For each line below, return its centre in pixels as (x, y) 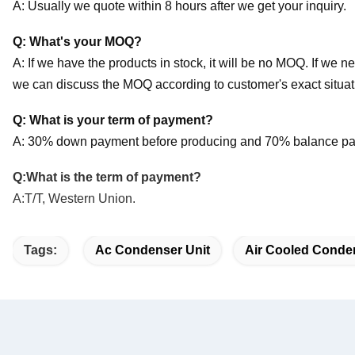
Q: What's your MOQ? (77, 41)
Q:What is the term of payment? (107, 177)
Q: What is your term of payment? (113, 120)
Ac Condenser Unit (153, 250)
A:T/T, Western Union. (74, 198)
